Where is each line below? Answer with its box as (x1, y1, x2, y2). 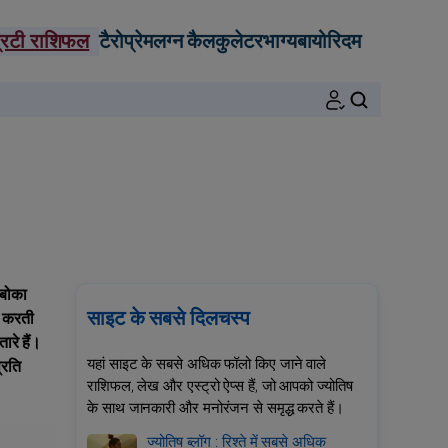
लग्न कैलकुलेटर (152, 26, 263, 56)
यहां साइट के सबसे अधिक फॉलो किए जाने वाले (87, 353, 327, 375)
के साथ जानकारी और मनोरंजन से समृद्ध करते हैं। (87, 397, 344, 419)
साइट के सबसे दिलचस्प (87, 304, 250, 333)
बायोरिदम (296, 26, 361, 56)
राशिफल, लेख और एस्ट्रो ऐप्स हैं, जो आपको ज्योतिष (87, 375, 353, 397)
